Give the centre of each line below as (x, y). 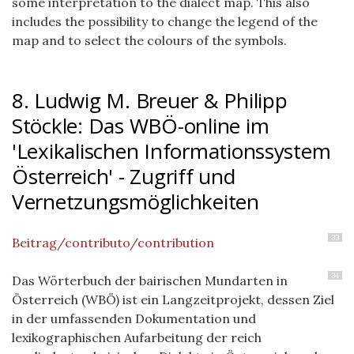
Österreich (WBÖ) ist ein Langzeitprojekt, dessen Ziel (173, 299)
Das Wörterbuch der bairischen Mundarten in (150, 280)
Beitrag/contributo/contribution (113, 242)
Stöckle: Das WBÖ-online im (141, 125)
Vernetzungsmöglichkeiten (136, 201)
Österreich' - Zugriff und (124, 176)
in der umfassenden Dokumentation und (134, 318)
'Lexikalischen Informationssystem (171, 151)
